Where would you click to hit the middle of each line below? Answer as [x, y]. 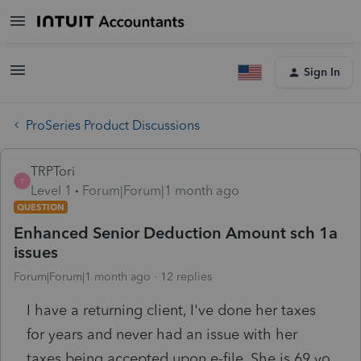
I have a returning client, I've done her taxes [171, 310]
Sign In [322, 72]
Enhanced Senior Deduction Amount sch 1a [176, 232]
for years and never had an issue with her [162, 334]
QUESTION [41, 207]
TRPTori [53, 171]
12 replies [186, 276]
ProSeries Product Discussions [113, 125]
